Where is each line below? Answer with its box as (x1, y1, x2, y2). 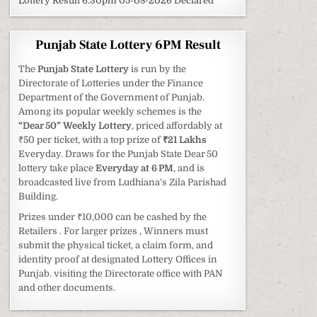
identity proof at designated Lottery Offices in (18, 253, 218, 265)
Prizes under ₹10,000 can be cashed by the (18, 211, 207, 222)
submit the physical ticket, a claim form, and (18, 239, 214, 250)
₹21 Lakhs (163, 134, 207, 145)
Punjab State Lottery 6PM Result (35, 36, 221, 53)
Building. (18, 190, 59, 202)
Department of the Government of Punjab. (18, 91, 205, 103)
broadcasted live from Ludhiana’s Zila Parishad (18, 176, 227, 188)
